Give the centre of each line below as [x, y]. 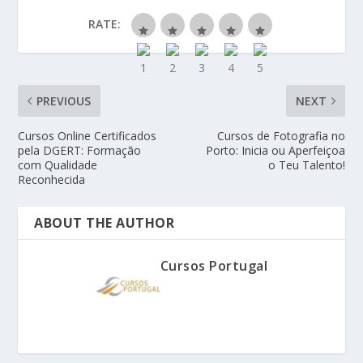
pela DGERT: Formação [80, 150]
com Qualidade [58, 164]
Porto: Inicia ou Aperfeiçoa [275, 150]
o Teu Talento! [306, 164]
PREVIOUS [64, 100]
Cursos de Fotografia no [281, 135]
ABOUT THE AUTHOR [105, 222]
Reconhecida [52, 179]
